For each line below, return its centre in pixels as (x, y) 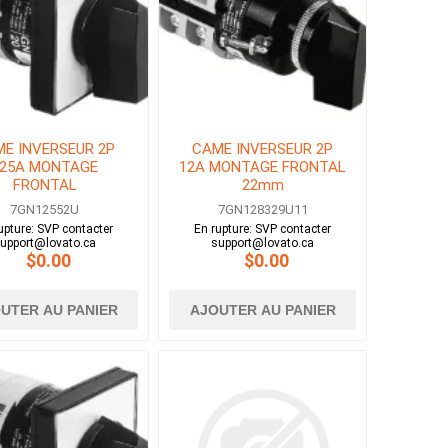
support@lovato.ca (263, 243)
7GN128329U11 (262, 210)
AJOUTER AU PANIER (262, 310)
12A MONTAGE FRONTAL (263, 167)
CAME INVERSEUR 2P (263, 149)
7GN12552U (45, 210)
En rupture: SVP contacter (263, 229)
